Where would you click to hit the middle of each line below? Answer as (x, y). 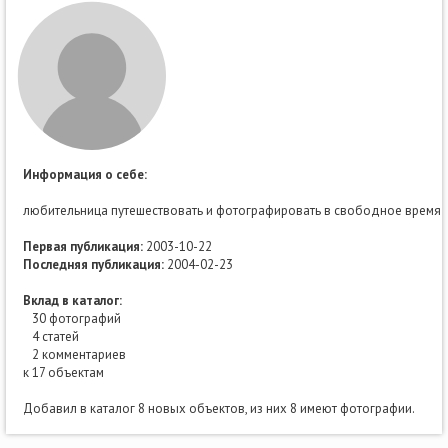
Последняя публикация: (93, 264)
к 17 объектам (63, 372)
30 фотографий (72, 318)
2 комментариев (74, 354)
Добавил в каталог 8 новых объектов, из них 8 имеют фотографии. (219, 408)
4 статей (51, 336)
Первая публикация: (83, 246)
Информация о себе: (85, 174)
